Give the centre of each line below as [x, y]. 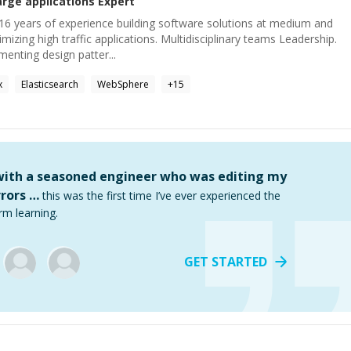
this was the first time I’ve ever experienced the [161, 195]
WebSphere [123, 84]
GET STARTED [226, 262]
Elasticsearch [50, 84]
